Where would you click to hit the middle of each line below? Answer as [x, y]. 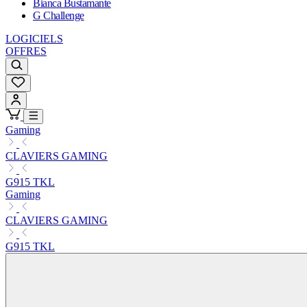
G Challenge [59, 16]
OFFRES [26, 51]
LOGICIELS [34, 39]
